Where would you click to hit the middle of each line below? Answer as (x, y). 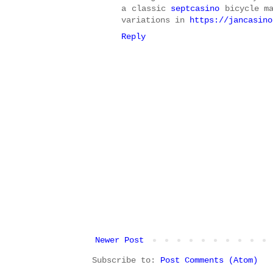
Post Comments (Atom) (209, 261)
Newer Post (119, 240)
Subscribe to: (126, 261)
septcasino (195, 9)
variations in (155, 20)
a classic (146, 9)
